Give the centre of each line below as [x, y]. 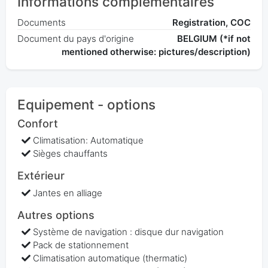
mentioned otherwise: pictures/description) [156, 51]
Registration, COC [212, 22]
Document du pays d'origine [75, 38]
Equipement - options [86, 105]
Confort [37, 123]
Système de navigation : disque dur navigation [129, 232]
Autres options [56, 215]
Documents [41, 22]
